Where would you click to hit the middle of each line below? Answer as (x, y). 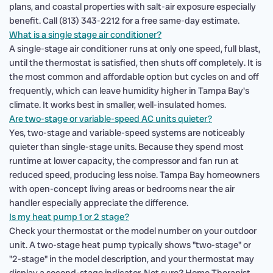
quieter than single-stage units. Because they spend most (126, 147)
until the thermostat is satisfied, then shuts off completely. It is (135, 63)
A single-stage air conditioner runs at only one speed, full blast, (135, 49)
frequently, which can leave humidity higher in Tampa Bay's (129, 91)
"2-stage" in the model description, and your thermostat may (132, 259)
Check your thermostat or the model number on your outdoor (133, 231)
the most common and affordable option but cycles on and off (134, 77)
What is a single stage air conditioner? (85, 35)
